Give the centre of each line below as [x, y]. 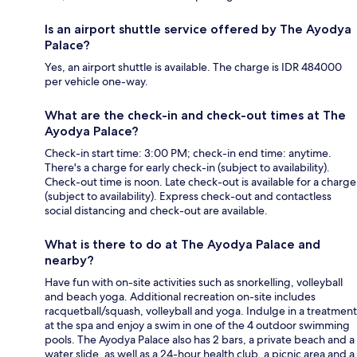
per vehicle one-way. [96, 81]
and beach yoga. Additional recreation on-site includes [180, 296]
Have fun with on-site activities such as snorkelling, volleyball [194, 282]
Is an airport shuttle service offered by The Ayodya [198, 29]
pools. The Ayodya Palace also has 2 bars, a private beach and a [200, 339]
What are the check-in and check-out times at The [195, 115]
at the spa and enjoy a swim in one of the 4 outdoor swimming [197, 325]
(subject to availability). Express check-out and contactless [188, 196]
